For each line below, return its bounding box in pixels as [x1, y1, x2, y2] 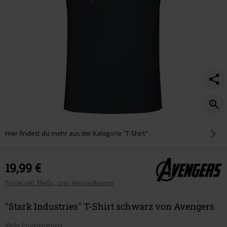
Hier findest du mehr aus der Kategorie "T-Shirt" [5, 129, 148, 138]
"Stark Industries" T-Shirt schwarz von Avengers [5, 200, 214, 212]
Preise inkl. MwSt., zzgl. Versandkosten [5, 178, 113, 187]
